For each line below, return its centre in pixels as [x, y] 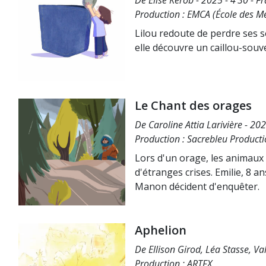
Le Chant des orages [193, 105]
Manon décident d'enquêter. [197, 186]
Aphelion [161, 230]
